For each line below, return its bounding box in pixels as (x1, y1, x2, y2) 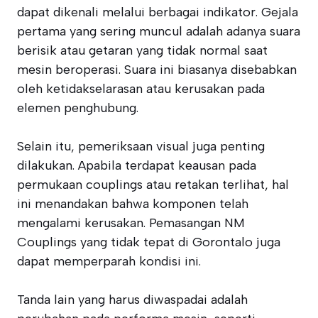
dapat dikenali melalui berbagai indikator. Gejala (17, 4, 298, 20)
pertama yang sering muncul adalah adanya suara (17, 23, 300, 39)
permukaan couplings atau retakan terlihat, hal (17, 177, 289, 192)
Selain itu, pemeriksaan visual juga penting (17, 138, 265, 154)
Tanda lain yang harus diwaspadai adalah (17, 292, 248, 307)
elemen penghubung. (17, 100, 138, 116)
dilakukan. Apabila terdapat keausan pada (17, 158, 256, 173)
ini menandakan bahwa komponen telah (17, 196, 248, 212)
